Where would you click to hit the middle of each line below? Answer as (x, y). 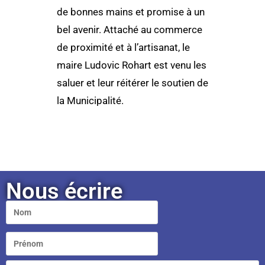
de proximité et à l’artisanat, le (123, 47)
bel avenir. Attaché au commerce (129, 30)
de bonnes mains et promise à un (130, 12)
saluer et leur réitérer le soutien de (132, 83)
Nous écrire (64, 191)
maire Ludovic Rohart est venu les (131, 65)
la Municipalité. (90, 101)
